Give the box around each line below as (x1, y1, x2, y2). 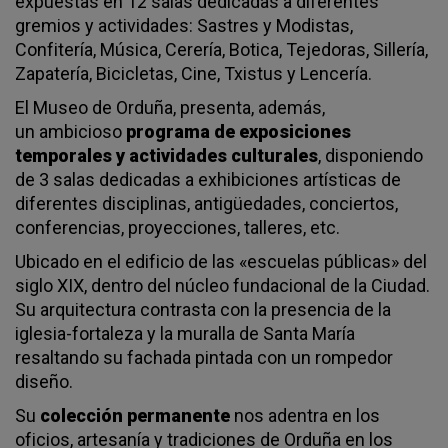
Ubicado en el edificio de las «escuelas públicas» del (15, 251, 427, 272)
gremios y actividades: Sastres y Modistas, (15, 15, 353, 36)
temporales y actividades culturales (15, 145, 318, 166)
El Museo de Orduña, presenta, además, (15, 97, 325, 118)
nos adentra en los (230, 405, 380, 426)
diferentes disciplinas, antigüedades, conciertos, (15, 193, 398, 214)
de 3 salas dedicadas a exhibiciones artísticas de (15, 169, 401, 190)
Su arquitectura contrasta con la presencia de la (15, 299, 391, 320)
